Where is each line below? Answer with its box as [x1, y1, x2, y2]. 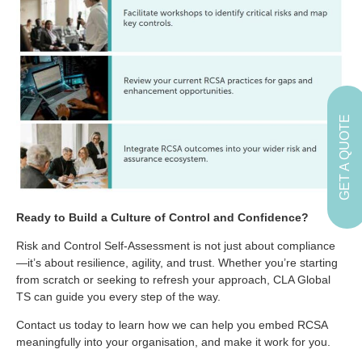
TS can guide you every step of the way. [16, 290, 221, 303]
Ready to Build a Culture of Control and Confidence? [16, 210, 309, 224]
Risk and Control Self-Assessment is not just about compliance [16, 239, 335, 252]
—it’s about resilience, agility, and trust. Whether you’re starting [16, 256, 338, 269]
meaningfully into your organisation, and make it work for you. [16, 335, 330, 349]
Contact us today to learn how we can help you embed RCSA [16, 318, 327, 332]
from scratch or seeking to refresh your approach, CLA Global [16, 273, 330, 286]
